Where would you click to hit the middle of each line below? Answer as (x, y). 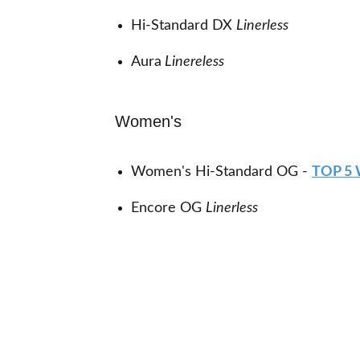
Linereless (193, 62)
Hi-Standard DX (184, 26)
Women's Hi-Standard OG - (219, 172)
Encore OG (168, 208)
